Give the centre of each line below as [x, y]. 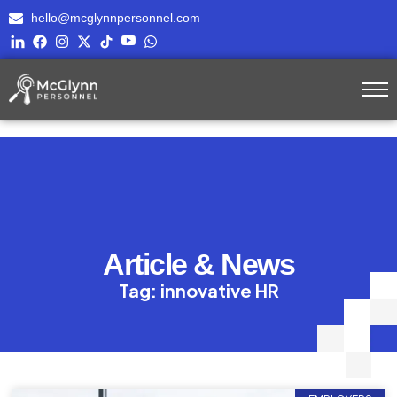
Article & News [198, 264]
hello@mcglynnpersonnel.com [116, 18]
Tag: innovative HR [198, 290]
